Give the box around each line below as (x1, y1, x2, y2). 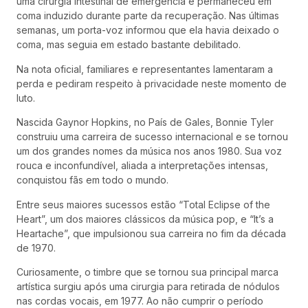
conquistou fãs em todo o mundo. (16, 174, 168, 186)
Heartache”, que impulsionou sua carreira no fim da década (16, 227, 286, 239)
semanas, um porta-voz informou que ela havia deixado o (16, 24, 279, 36)
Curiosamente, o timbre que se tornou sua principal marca (16, 265, 278, 278)
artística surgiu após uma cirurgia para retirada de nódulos (16, 280, 280, 292)
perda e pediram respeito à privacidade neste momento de (16, 77, 287, 89)
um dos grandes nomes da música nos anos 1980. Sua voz (16, 145, 282, 157)
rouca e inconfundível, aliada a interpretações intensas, (16, 159, 268, 172)
